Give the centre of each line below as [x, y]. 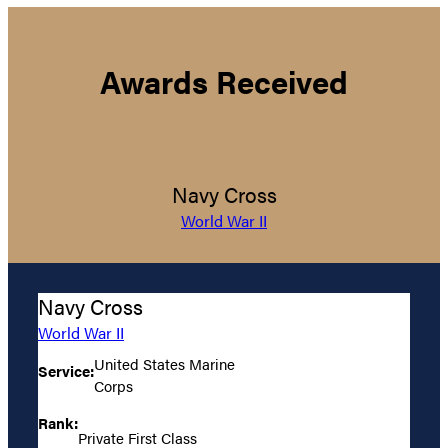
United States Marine [164, 363]
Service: [66, 370]
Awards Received [224, 80]
